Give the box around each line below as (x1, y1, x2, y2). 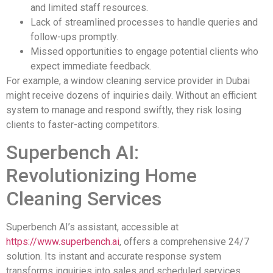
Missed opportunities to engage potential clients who (30, 45, 258, 57)
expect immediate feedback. (30, 60, 152, 72)
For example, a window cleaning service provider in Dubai (6, 74, 250, 87)
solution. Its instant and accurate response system (6, 250, 221, 263)
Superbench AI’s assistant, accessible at (6, 221, 179, 233)
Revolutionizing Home (6, 164, 197, 188)
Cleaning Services (6, 187, 161, 211)
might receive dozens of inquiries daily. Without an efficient (6, 89, 257, 101)
